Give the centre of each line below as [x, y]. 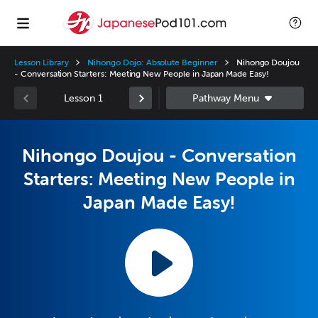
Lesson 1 [83, 98]
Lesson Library [42, 62]
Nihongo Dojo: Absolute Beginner [153, 62]
